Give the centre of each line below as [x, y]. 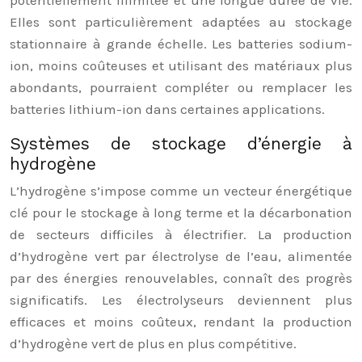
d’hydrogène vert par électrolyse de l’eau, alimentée [181, 256]
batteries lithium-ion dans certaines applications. [167, 109]
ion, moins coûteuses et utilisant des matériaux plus [181, 65]
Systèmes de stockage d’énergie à [181, 143]
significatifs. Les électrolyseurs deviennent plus [181, 300]
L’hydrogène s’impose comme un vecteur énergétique [181, 191]
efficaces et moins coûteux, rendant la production [181, 322]
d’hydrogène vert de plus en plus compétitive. [153, 343]
